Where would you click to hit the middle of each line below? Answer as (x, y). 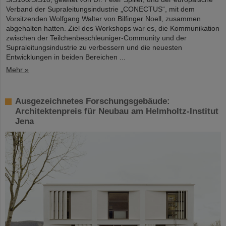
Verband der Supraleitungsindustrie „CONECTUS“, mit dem (100, 9)
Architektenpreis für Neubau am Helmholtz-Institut (117, 111)
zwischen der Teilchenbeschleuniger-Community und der (96, 38)
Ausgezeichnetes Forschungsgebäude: (93, 101)
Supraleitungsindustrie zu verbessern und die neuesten (94, 48)
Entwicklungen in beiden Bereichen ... (66, 57)
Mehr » (17, 70)
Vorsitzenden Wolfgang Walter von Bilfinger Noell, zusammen (103, 19)
